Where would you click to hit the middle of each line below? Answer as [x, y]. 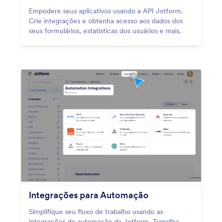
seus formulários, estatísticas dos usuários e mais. [105, 30]
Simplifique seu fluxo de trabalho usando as [96, 211]
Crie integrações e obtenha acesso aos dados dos [106, 21]
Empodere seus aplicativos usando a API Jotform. [106, 11]
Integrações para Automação [89, 195]
